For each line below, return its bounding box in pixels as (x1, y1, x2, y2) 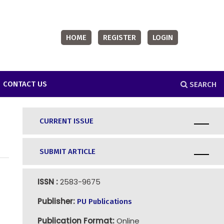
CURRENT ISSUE (37, 116, 95, 125)
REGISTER (103, 32, 136, 42)
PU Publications (76, 196, 132, 206)
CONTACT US (3, 79, 47, 88)
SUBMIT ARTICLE (37, 146, 95, 156)
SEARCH (187, 79, 216, 89)
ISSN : (37, 176, 58, 187)
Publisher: (37, 195, 75, 206)
